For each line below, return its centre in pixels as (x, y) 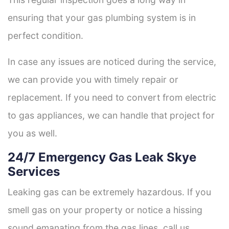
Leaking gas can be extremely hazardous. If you (109, 192)
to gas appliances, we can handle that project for (111, 115)
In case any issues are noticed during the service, (112, 61)
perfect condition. (45, 35)
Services (34, 171)
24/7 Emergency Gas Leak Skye (102, 157)
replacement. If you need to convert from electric (112, 97)
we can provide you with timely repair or (93, 79)
